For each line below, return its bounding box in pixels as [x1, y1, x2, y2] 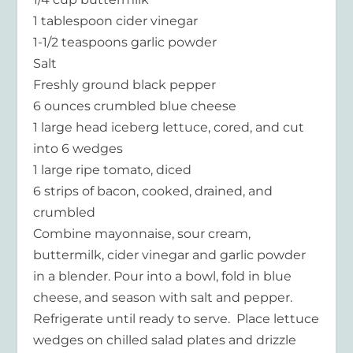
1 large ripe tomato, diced [33, 162, 192, 178]
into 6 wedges [33, 141, 124, 157]
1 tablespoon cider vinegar [33, 13, 199, 29]
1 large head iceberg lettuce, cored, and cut [33, 120, 305, 136]
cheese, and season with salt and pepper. [33, 290, 296, 306]
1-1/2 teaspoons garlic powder [33, 35, 217, 50]
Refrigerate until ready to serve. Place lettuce [33, 311, 320, 327]
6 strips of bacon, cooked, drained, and [33, 184, 273, 199]
